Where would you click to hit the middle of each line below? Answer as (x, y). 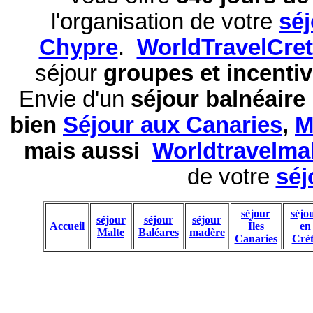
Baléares (158, 233)
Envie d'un (75, 100)
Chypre (78, 48)
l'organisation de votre (165, 22)
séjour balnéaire (221, 100)
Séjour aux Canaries (173, 125)
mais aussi (88, 151)
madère (207, 233)
